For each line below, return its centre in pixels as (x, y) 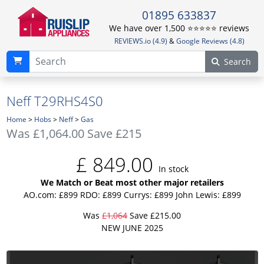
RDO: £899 (100, 194)
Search (237, 61)
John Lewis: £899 (208, 194)
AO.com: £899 (50, 194)
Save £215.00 (154, 215)
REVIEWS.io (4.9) (141, 41)
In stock (173, 169)
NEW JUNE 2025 (132, 227)
